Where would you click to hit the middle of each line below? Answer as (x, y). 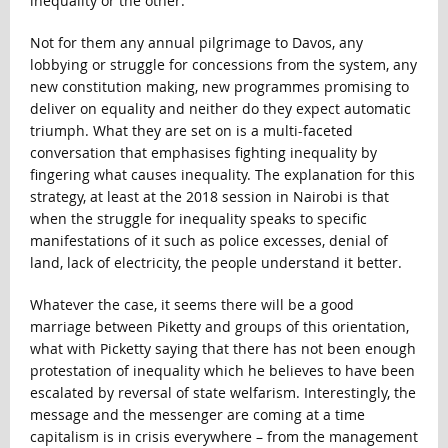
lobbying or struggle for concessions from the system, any (223, 65)
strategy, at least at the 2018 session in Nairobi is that (209, 197)
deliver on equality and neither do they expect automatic (220, 109)
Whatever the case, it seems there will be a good (191, 305)
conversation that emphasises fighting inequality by (203, 153)
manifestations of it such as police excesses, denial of (208, 241)
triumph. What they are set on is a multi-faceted (191, 131)
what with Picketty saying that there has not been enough (222, 349)
